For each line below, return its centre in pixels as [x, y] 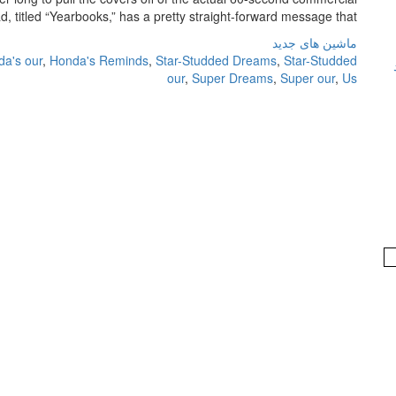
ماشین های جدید [315, 42]
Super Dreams [232, 78]
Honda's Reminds [99, 60]
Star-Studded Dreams [216, 60]
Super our [308, 78]
